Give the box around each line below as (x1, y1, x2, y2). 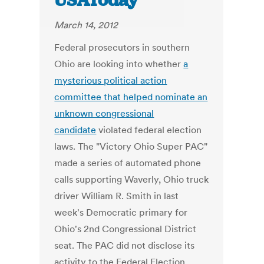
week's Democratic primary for (54, 206, 188, 219)
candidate (54, 124, 97, 136)
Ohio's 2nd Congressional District (54, 223, 197, 235)
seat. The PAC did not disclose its (54, 239, 195, 252)
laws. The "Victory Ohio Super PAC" (54, 140, 208, 153)
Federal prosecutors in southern (54, 41, 190, 54)
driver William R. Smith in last (54, 190, 179, 202)
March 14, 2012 (54, 19, 118, 31)
